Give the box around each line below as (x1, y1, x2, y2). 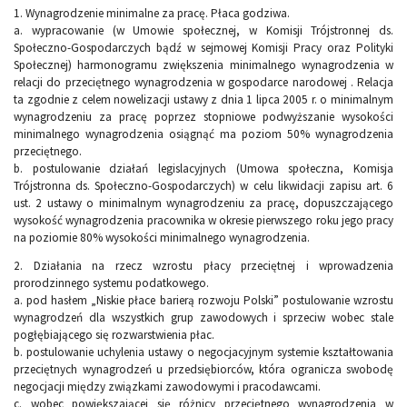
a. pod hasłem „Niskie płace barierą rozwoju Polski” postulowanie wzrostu (14, 293, 393, 309)
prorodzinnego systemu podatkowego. (14, 275, 209, 292)
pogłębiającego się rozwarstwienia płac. (14, 327, 214, 343)
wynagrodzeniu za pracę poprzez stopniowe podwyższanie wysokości (14, 109, 393, 125)
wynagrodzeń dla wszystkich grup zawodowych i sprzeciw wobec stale (14, 310, 393, 326)
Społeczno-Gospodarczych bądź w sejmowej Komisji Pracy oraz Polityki (14, 40, 393, 56)
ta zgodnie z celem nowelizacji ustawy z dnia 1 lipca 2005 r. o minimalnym (14, 92, 393, 108)
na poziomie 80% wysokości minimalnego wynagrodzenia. (14, 230, 310, 246)
